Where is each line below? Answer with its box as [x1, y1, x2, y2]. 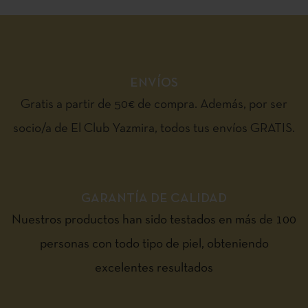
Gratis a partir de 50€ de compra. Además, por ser [21, 98, 287, 111]
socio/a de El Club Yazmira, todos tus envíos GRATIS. [13, 122, 295, 135]
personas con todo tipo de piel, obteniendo [39, 238, 269, 250]
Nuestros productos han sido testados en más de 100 [12, 214, 296, 226]
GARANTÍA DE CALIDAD [81, 192, 227, 205]
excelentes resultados [95, 262, 213, 274]
